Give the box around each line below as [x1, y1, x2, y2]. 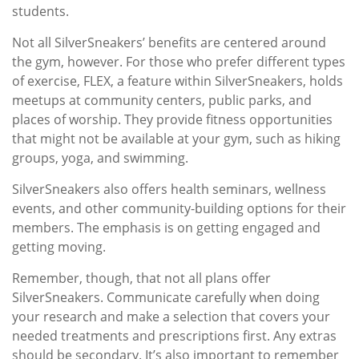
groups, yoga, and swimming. [12, 149, 188, 167]
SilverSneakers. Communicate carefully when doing [12, 288, 320, 306]
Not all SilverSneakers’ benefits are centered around [12, 34, 326, 51]
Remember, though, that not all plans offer [12, 269, 271, 287]
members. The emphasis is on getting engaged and [12, 219, 321, 236]
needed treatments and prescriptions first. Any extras [12, 327, 337, 345]
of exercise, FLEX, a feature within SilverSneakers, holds [12, 72, 343, 90]
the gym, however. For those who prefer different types [12, 53, 345, 71]
